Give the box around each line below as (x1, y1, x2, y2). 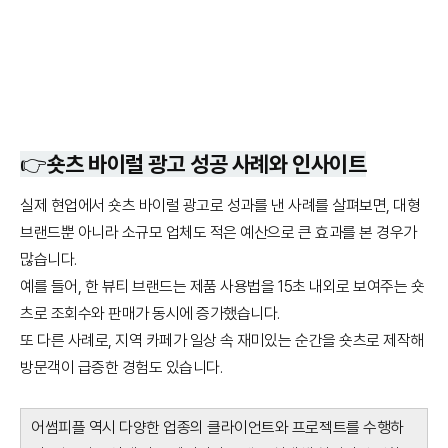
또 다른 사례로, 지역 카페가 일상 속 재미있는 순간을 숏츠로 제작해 (20, 330, 424, 350)
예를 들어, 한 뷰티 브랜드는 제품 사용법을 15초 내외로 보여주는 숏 (20, 276, 425, 296)
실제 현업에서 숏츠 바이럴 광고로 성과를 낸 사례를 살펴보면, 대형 (20, 195, 421, 215)
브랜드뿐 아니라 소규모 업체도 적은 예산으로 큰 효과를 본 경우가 (20, 222, 417, 242)
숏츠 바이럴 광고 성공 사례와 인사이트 (46, 150, 367, 177)
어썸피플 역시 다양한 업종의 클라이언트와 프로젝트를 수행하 (31, 417, 404, 437)
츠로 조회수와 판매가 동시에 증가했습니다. (20, 303, 280, 323)
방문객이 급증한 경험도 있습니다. (20, 357, 223, 377)
